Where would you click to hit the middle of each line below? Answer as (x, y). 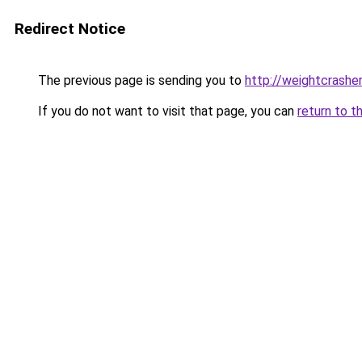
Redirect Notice (70, 29)
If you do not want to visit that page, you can (166, 111)
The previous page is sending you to (140, 80)
